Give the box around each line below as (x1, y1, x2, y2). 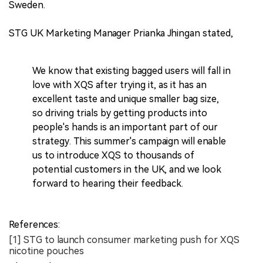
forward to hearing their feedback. (32, 178, 183, 190)
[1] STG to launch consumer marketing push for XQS (9, 234, 240, 246)
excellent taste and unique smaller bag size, (32, 93, 219, 105)
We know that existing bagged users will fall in (32, 65, 231, 77)
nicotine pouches (9, 245, 84, 257)
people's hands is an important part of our (32, 122, 218, 133)
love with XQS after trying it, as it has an (32, 79, 207, 91)
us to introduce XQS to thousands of (32, 150, 194, 161)
